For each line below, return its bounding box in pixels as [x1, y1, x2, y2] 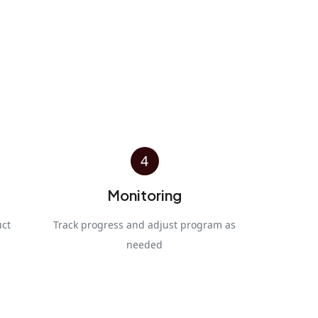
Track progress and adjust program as [53, 217, 236, 231]
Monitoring [107, 185, 182, 204]
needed [126, 237, 163, 251]
